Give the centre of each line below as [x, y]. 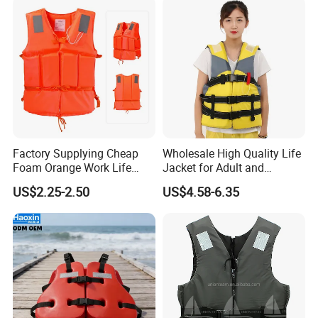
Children [183, 182]
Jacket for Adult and [213, 168]
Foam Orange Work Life [72, 168]
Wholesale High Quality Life [231, 154]
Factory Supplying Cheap [76, 154]
